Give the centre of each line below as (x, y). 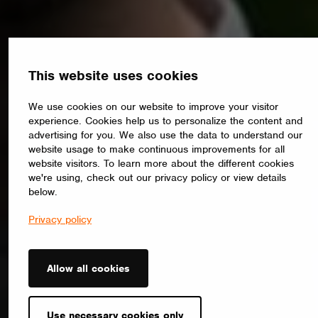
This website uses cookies (113, 76)
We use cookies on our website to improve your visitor (153, 106)
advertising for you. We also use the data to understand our (165, 135)
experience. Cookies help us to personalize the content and (165, 120)
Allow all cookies (88, 268)
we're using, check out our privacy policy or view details (157, 177)
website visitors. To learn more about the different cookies (161, 163)
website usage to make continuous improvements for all (157, 149)
